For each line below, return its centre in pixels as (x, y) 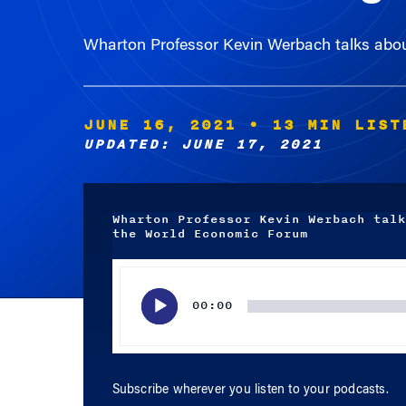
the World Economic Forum (210, 234)
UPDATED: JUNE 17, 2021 (203, 145)
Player (128, 291)
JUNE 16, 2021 (159, 125)
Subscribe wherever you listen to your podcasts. (250, 391)
